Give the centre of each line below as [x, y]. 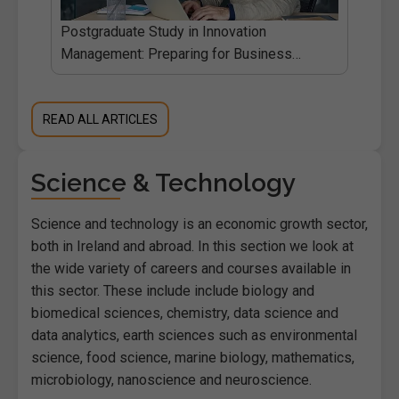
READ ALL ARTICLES [101, 119]
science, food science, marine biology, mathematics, [193, 357]
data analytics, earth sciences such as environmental [194, 335]
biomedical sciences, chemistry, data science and [185, 313]
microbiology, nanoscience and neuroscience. [171, 379]
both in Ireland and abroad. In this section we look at [192, 246]
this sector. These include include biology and [173, 290]
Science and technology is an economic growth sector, [199, 224]
